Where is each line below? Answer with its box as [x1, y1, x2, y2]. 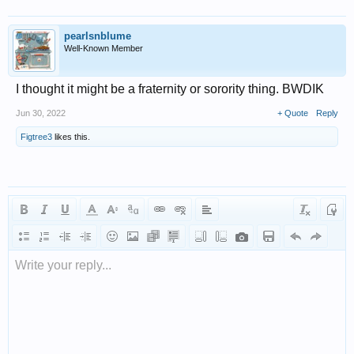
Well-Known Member [64, 43, 143, 53]
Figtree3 [21, 131, 52, 141]
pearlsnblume [64, 29, 131, 42]
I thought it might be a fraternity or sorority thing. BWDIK [16, 81, 324, 96]
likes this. [52, 131, 90, 141]
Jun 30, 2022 [16, 107, 66, 118]
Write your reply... [15, 258, 111, 272]
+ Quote [277, 107, 308, 118]
